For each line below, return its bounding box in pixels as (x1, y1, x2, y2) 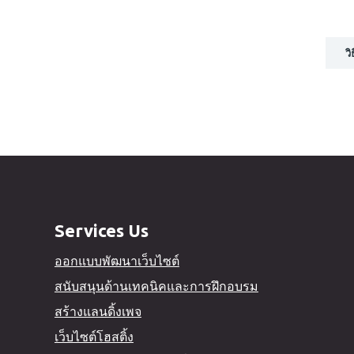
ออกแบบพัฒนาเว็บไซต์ (54, 253, 179, 268)
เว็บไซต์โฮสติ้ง (54, 329, 134, 344)
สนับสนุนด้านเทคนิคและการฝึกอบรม (54, 278, 258, 293)
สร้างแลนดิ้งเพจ (54, 303, 141, 318)
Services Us (54, 220, 149, 240)
